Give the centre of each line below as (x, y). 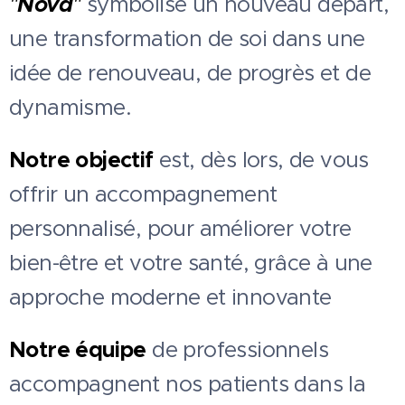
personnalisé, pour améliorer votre (180, 229)
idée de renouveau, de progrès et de (190, 73)
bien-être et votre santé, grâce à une (191, 263)
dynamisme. (70, 108)
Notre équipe (78, 350)
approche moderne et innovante (170, 297)
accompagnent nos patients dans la (188, 384)
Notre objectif (81, 160)
